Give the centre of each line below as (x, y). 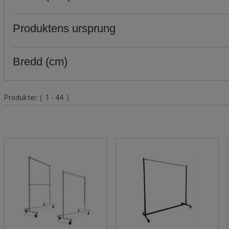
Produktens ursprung (64, 28)
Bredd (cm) (40, 61)
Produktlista (24, 93)
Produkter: (22, 97)
